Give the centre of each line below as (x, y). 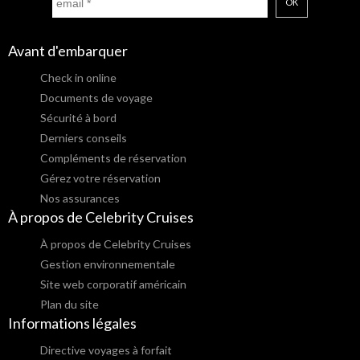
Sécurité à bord (78, 118)
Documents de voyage (96, 98)
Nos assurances (80, 198)
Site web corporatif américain (113, 284)
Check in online (78, 78)
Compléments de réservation (113, 158)
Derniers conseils (84, 138)
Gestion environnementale (108, 264)
